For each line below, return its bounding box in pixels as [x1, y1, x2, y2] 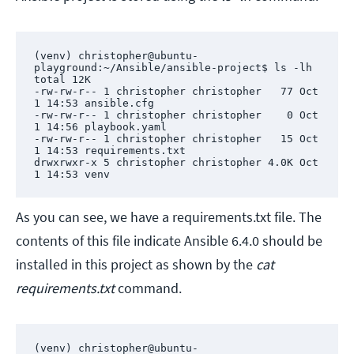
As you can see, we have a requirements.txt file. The [16, 208, 322, 227]
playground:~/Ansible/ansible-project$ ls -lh [33, 61, 312, 73]
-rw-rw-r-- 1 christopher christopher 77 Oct [33, 85, 318, 97]
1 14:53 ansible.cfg [33, 96, 154, 109]
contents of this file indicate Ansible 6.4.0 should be [16, 232, 322, 250]
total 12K [33, 73, 91, 85]
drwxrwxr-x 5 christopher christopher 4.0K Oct [33, 156, 318, 168]
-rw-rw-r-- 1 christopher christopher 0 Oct [33, 108, 318, 121]
